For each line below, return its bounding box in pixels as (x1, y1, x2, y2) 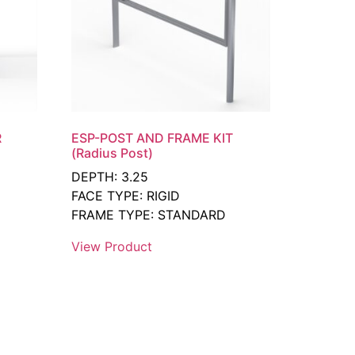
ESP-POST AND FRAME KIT (71, 129, 234, 146)
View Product (71, 238, 153, 254)
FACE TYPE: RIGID (71, 187, 181, 204)
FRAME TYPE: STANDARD (71, 206, 227, 223)
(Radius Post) (71, 144, 154, 161)
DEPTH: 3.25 (71, 168, 149, 185)
